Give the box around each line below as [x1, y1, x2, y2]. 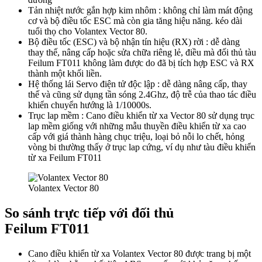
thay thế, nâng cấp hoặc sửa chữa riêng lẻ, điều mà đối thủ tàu [28, 47, 256, 58]
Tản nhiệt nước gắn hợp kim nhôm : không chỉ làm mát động [28, 5, 253, 16]
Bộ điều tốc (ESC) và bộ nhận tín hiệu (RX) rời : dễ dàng [28, 37, 240, 47]
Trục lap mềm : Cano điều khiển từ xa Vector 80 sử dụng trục [28, 111, 254, 121]
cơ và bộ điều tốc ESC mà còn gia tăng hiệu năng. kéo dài [28, 16, 242, 26]
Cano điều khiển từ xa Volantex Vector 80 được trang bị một [28, 249, 251, 259]
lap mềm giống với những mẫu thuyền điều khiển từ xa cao [28, 121, 246, 132]
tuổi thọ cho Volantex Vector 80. [28, 26, 147, 37]
